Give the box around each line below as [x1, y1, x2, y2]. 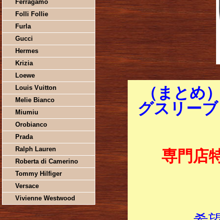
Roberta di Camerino [15, 158, 78, 165]
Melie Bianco [15, 96, 55, 104]
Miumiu [15, 109, 38, 116]
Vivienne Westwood [15, 194, 75, 202]
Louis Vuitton [15, 84, 56, 91]
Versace [15, 182, 39, 190]
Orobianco [15, 121, 47, 128]
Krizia [15, 59, 33, 67]
